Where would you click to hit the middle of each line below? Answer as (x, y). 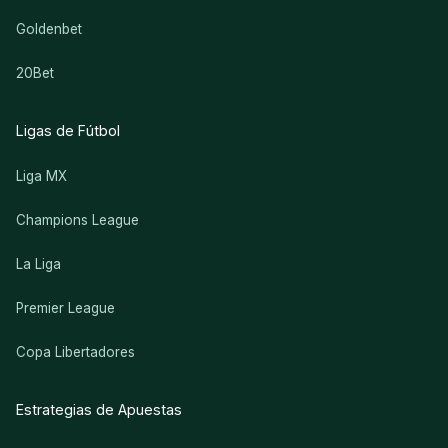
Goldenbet (49, 28)
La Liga (38, 264)
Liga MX (41, 176)
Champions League (77, 220)
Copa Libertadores (75, 352)
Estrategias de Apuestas (99, 410)
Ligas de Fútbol (68, 130)
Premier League (65, 308)
